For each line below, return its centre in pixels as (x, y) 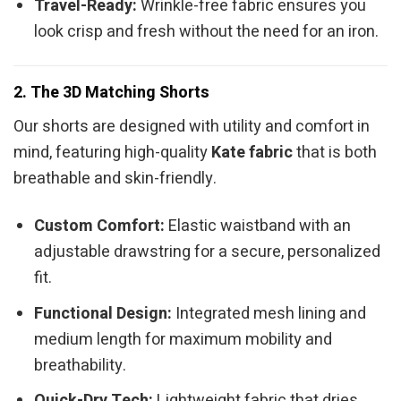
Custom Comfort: (100, 226)
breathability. (81, 365)
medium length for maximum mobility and (183, 339)
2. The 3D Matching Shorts (111, 93)
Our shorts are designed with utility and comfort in (192, 127)
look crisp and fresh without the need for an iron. (207, 32)
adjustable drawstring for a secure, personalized (208, 252)
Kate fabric (252, 153)
